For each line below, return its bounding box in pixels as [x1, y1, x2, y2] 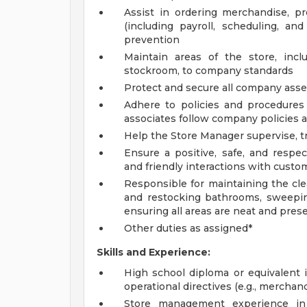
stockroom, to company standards [124, 64, 293, 77]
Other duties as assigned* [124, 222, 252, 234]
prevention [124, 34, 180, 46]
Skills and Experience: [97, 246, 210, 258]
